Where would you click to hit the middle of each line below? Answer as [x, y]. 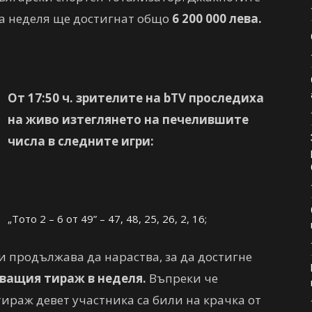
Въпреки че [182, 278]
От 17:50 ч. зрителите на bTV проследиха [136, 98]
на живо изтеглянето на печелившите [128, 119]
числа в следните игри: [81, 141]
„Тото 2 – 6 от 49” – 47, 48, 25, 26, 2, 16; [107, 219]
